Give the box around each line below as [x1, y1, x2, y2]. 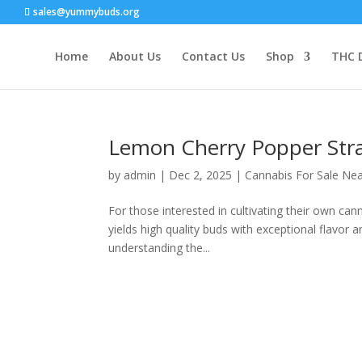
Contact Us [181, 48, 245, 64]
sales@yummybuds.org [33, 5, 140, 19]
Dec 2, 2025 [169, 167, 233, 183]
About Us [108, 48, 161, 64]
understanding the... [108, 240, 211, 255]
